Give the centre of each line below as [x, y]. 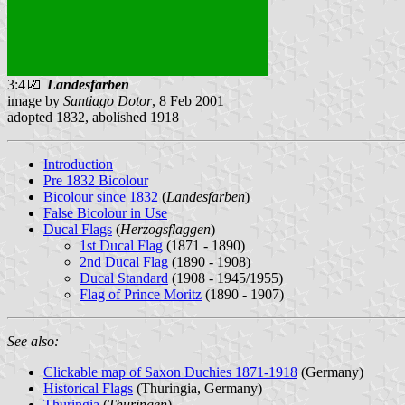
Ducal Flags [78, 229]
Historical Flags [88, 388]
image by [35, 100]
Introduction [78, 164]
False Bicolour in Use [105, 212]
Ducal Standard [124, 278]
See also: [33, 341]
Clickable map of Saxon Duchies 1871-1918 [170, 372]
